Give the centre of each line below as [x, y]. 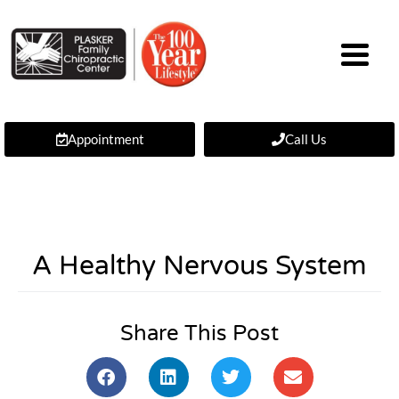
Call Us [306, 139]
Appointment [106, 139]
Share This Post [199, 334]
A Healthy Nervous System [199, 266]
